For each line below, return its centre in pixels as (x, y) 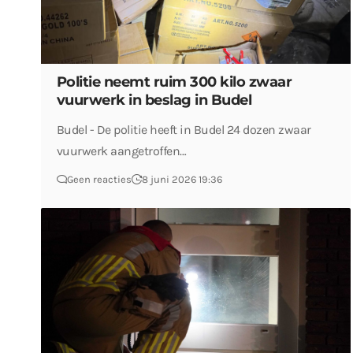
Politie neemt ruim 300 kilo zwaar (174, 82)
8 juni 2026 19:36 (182, 179)
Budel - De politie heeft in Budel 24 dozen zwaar (184, 130)
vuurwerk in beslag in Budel (154, 100)
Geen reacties (99, 179)
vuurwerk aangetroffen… (121, 151)
